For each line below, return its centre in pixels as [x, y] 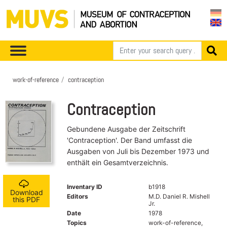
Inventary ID [85, 186]
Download [26, 193]
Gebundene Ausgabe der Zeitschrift [126, 129]
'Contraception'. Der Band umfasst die [129, 140]
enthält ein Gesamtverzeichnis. [118, 162]
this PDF [26, 200]
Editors [78, 196]
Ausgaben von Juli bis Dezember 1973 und [138, 151]
